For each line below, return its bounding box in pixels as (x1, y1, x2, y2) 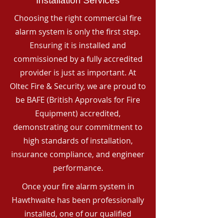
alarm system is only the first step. (15, 26, 141, 37)
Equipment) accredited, (35, 108, 121, 119)
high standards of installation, (23, 135, 133, 146)
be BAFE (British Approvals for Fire (16, 94, 140, 105)
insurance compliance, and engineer (11, 149, 145, 160)
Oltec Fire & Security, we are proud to (10, 81, 146, 91)
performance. (53, 163, 103, 173)
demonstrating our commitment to (13, 122, 143, 132)
